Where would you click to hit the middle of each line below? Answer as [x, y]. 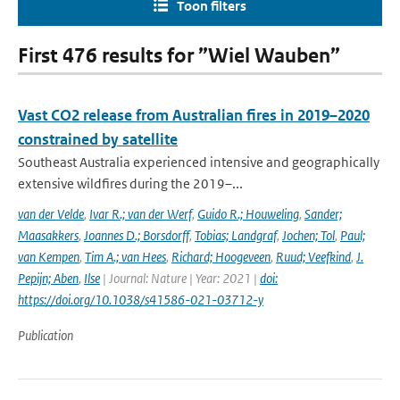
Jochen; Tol [308, 235]
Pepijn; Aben [48, 278]
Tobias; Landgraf [236, 235]
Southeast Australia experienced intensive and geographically [199, 162]
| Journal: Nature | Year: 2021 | [180, 278]
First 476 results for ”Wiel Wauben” [179, 56]
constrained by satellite [98, 139]
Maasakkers [48, 235]
